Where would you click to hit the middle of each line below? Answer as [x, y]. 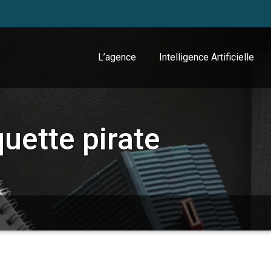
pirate [121, 139]
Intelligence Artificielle [207, 57]
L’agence [117, 57]
